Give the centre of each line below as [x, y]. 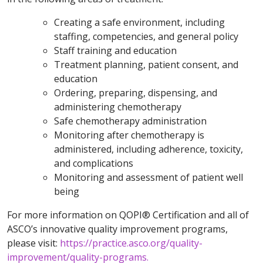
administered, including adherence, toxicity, [149, 149]
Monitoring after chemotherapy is [129, 135]
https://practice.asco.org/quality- [131, 243]
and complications [94, 163]
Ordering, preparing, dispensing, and [136, 93]
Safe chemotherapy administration [130, 121]
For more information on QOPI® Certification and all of [128, 215]
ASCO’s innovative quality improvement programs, [117, 229]
